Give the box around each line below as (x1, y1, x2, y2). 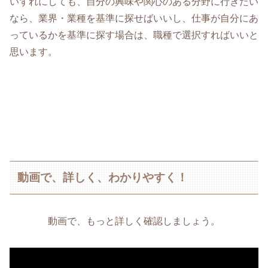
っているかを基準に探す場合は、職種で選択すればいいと (10, 30, 258, 41)
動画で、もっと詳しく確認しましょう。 (48, 216, 220, 227)
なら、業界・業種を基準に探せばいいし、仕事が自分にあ (10, 13, 258, 24)
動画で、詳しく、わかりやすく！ (17, 170, 188, 184)
